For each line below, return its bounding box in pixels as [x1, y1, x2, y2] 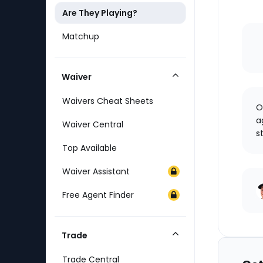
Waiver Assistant [62, 166, 130, 177]
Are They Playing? [62, 7, 137, 19]
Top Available [62, 142, 117, 154]
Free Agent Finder [62, 189, 134, 201]
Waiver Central [62, 119, 123, 130]
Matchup [62, 31, 99, 42]
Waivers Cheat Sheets [62, 95, 153, 107]
